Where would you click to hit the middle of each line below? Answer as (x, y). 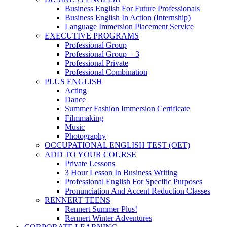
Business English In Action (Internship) (128, 17)
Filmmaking (84, 118)
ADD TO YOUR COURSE (90, 154)
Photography (85, 136)
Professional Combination (106, 72)
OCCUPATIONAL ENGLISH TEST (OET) (117, 145)
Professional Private (97, 63)
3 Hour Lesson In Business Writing (121, 173)
